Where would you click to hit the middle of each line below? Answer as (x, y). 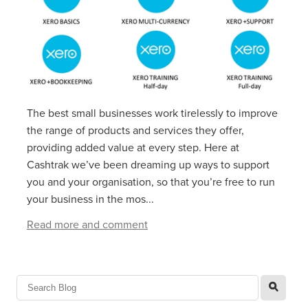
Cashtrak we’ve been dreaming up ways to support (148, 165)
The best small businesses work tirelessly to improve (152, 113)
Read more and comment (87, 224)
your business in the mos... (90, 199)
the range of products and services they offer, (135, 130)
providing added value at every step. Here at (133, 147)
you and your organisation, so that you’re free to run (151, 182)
